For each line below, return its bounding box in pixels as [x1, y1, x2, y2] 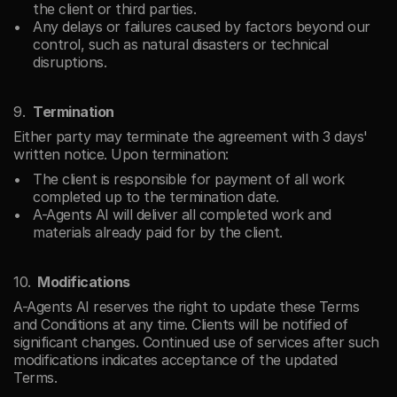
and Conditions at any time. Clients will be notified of [13, 315, 348, 333]
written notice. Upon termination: [13, 145, 229, 163]
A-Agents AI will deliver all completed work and [33, 206, 331, 223]
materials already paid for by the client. [33, 223, 283, 241]
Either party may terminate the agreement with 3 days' [13, 128, 368, 145]
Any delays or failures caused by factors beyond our [33, 18, 370, 35]
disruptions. [33, 53, 106, 71]
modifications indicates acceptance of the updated [13, 351, 338, 369]
